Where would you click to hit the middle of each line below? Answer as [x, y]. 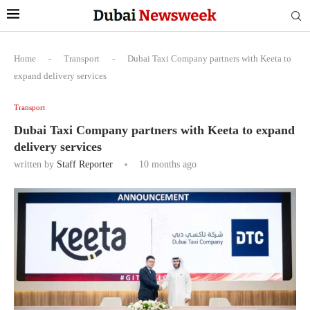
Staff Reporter [85, 164]
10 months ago [166, 164]
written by [35, 164]
